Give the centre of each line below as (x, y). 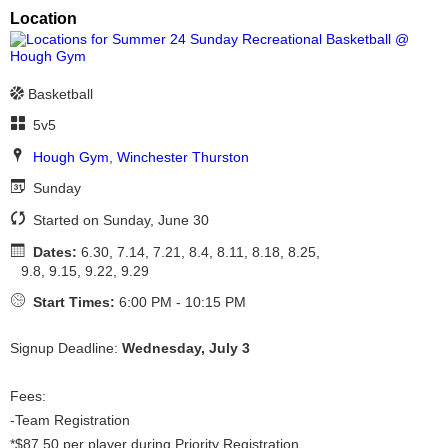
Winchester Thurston (182, 156)
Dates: (54, 251)
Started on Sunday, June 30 (118, 220)
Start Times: (73, 302)
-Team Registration (70, 420)
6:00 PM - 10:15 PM (180, 302)
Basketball (60, 93)
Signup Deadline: (66, 348)
